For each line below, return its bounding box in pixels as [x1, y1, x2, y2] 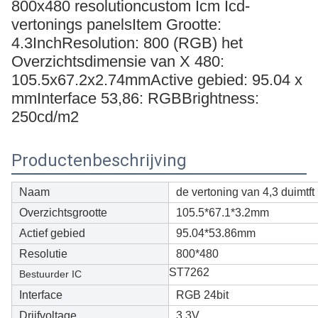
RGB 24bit [176, 289, 229, 301]
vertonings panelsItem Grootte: [11, 16, 221, 33]
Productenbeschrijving [11, 150, 187, 170]
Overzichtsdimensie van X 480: [11, 53, 224, 70]
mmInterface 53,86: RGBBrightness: [11, 89, 259, 107]
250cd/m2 [11, 108, 79, 126]
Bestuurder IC [19, 268, 82, 280]
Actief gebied [19, 227, 85, 239]
